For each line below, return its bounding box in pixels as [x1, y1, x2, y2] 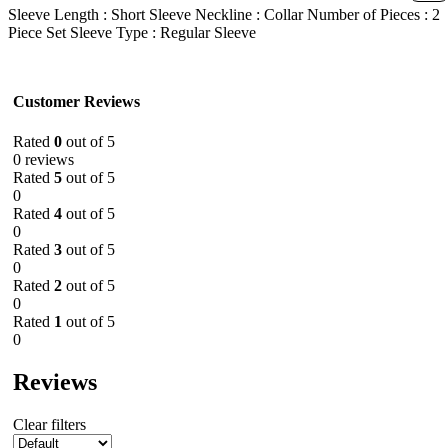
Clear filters [13, 415, 86, 433]
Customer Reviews [13, 93, 140, 111]
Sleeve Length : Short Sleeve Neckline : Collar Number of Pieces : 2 [8, 6, 440, 24]
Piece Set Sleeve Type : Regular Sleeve [8, 24, 256, 42]
